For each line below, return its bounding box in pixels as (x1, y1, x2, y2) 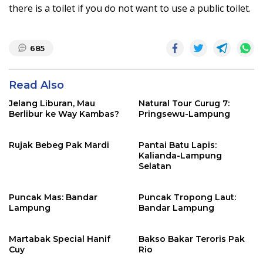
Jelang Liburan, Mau (9, 98, 95, 109)
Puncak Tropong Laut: (139, 192, 236, 203)
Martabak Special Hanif (9, 234, 110, 244)
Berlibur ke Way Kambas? (9, 109, 119, 119)
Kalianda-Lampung (139, 150, 222, 161)
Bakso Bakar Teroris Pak (139, 234, 245, 244)
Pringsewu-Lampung (139, 109, 230, 119)
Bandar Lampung (139, 203, 214, 213)
